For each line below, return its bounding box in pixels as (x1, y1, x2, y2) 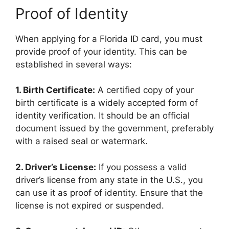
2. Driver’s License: (15, 162, 96, 172)
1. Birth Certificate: (15, 85, 95, 96)
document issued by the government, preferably (15, 123, 214, 134)
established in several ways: (15, 59, 132, 70)
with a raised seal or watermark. (15, 136, 148, 147)
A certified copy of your (95, 85, 194, 96)
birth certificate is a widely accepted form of (15, 98, 198, 108)
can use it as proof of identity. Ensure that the (15, 187, 203, 198)
